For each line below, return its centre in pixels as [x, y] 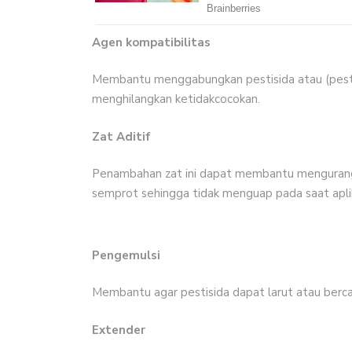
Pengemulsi [126, 255]
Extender [119, 330]
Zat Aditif [121, 136]
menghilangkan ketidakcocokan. [176, 99]
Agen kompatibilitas [151, 42]
